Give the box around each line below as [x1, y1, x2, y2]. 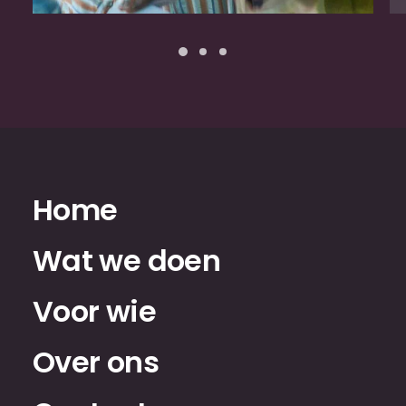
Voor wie [33, 291, 156, 332]
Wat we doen [33, 240, 220, 281]
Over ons [33, 342, 159, 382]
